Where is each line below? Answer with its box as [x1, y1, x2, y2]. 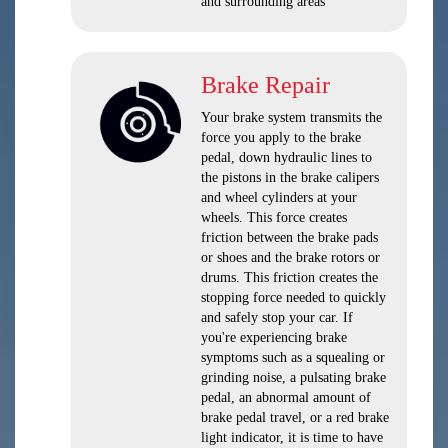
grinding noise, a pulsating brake [201, 370, 386, 385]
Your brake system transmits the [201, 110, 382, 125]
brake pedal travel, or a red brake [201, 410, 389, 425]
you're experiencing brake [201, 330, 347, 345]
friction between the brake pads [201, 230, 378, 245]
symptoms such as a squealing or [201, 350, 385, 365]
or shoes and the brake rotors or [201, 250, 380, 265]
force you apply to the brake [201, 130, 361, 145]
